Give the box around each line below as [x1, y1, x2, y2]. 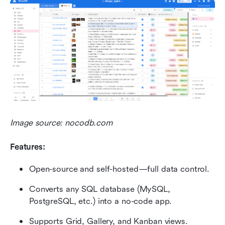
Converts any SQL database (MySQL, [29, 184, 170, 194]
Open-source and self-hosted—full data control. [29, 164, 210, 174]
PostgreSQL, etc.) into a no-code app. [29, 196, 172, 206]
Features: [10, 142, 45, 152]
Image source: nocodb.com [10, 118, 113, 128]
